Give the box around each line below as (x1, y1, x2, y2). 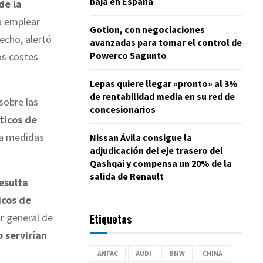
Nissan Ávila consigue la (90, 131, 192, 143)
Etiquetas (90, 211, 131, 227)
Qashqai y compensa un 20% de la (90, 157, 232, 169)
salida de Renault (90, 170, 164, 182)
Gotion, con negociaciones (90, 23, 205, 35)
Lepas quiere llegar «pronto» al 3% (90, 77, 238, 89)
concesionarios (90, 103, 156, 115)
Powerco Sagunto (90, 49, 167, 61)
